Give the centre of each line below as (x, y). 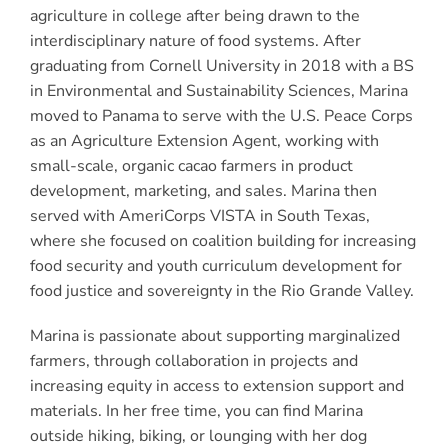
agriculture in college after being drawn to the (194, 15)
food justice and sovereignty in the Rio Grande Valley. (221, 290)
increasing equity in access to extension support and (216, 385)
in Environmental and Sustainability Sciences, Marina (218, 90)
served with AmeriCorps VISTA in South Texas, (199, 215)
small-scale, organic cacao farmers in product (191, 165)
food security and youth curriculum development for (215, 265)
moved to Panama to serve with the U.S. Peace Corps (221, 115)
